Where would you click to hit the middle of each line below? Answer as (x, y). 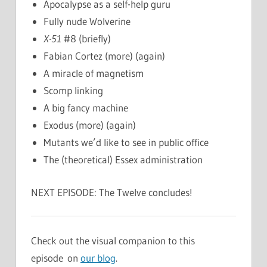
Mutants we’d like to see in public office (126, 142)
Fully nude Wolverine (87, 21)
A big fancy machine (86, 108)
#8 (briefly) (86, 39)
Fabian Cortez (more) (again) (105, 56)
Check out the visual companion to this (113, 240)
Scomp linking (74, 91)
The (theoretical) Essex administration (123, 160)
